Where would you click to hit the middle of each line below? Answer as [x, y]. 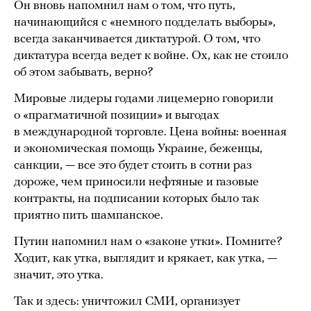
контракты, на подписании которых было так [136, 199]
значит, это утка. [59, 276]
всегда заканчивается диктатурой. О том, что [137, 40]
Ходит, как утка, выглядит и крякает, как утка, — [145, 259]
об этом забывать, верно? [84, 73]
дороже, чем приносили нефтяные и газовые [136, 183]
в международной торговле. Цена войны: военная [150, 133]
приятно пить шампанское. [89, 216]
